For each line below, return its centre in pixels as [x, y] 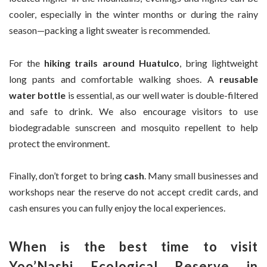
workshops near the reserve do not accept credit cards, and [133, 192]
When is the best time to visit [133, 247]
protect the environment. [59, 143]
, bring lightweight [219, 63]
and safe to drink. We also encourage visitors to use [133, 111]
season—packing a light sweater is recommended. [109, 30]
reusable [239, 79]
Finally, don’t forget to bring [67, 176]
